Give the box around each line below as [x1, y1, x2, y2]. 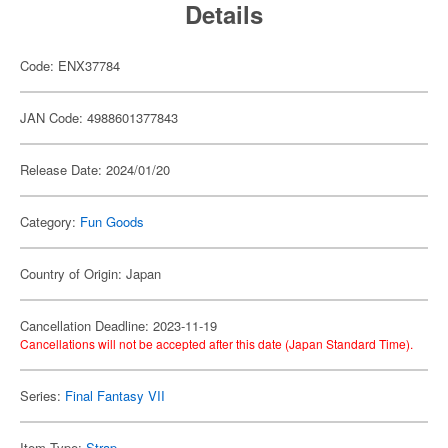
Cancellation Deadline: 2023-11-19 [20, 316, 217, 335]
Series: [20, 386, 65, 405]
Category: [20, 212, 80, 231]
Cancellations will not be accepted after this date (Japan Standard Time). [20, 335, 413, 352]
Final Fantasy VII [65, 386, 165, 405]
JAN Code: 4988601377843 [20, 108, 178, 127]
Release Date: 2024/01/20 [20, 160, 170, 179]
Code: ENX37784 [20, 56, 120, 75]
